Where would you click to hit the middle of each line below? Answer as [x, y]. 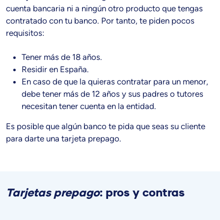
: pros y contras [142, 192]
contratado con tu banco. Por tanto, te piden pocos [100, 20]
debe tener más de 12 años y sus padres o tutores [112, 94]
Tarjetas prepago [53, 192]
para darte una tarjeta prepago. [64, 138]
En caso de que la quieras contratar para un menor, [115, 81]
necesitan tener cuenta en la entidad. [89, 106]
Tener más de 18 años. [62, 57]
